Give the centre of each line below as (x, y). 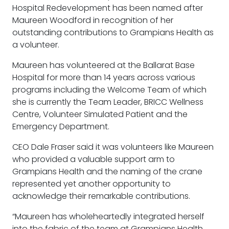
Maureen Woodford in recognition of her (93, 20)
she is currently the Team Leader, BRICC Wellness (108, 102)
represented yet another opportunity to (91, 184)
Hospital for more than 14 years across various (104, 77)
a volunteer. (36, 45)
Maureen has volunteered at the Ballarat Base (104, 65)
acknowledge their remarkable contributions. (101, 196)
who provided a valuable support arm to (94, 159)
